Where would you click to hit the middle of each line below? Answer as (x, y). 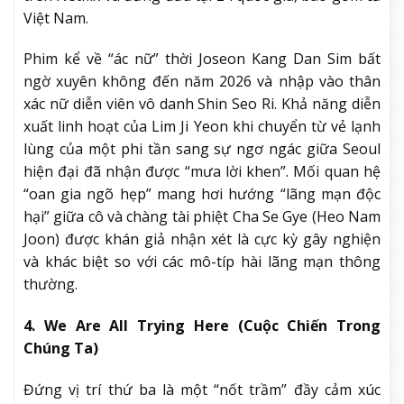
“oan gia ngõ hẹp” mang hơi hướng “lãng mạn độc (202, 194)
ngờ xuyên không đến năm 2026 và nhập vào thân (202, 82)
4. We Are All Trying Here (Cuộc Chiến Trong (202, 326)
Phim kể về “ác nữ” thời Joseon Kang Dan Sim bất (202, 59)
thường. (50, 285)
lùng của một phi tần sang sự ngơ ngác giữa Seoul (202, 149)
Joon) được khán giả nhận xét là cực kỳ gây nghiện (202, 239)
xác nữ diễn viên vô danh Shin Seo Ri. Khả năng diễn (202, 104)
